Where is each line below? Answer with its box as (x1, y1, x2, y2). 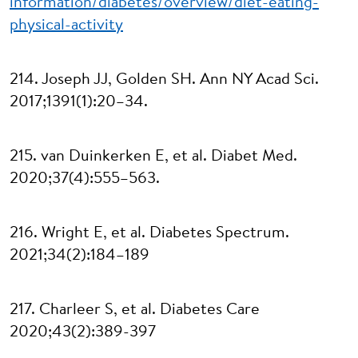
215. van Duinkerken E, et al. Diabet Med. (10, 149, 297, 165)
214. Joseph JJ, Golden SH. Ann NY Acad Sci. (10, 72, 319, 88)
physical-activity (10, 18, 123, 34)
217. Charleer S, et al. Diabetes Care (10, 302, 260, 318)
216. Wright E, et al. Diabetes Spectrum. (10, 225, 289, 241)
